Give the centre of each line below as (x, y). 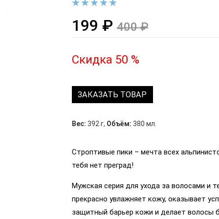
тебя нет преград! (102, 165)
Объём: (119, 124)
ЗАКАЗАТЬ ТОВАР (112, 94)
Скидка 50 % (105, 59)
